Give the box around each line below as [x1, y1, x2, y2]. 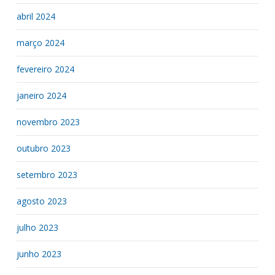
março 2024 [16, 37, 64, 49]
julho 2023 [16, 222, 58, 234]
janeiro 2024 [16, 90, 66, 102]
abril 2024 [16, 10, 55, 23]
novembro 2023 [16, 116, 80, 128]
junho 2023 [16, 248, 61, 260]
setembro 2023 [16, 169, 77, 181]
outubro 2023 [16, 142, 71, 155]
